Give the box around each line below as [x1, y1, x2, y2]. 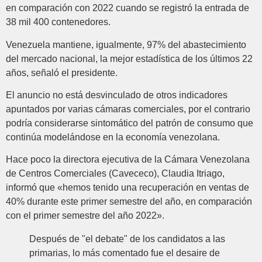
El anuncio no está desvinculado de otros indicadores [6, 89, 227, 100]
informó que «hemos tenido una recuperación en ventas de [6, 182, 249, 193]
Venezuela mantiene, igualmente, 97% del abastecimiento [6, 39, 246, 50]
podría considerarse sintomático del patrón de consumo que [6, 118, 253, 128]
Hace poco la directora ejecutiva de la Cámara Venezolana [6, 154, 250, 165]
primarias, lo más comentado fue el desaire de [29, 248, 220, 258]
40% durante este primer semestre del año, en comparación [6, 196, 252, 207]
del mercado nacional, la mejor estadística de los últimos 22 [6, 53, 253, 64]
